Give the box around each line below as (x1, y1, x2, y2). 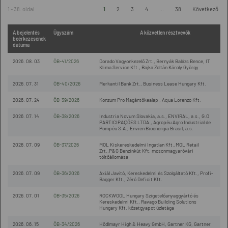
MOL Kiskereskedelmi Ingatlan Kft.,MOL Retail (99, 141, 199, 148)
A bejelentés (13, 30, 40, 36)
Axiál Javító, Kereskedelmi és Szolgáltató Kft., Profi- (99, 170, 213, 176)
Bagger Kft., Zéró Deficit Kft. (99, 176, 162, 182)
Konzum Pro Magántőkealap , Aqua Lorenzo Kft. (99, 97, 201, 103)
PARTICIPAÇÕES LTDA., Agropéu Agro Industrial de (99, 119, 211, 125)
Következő (192, 6, 218, 12)
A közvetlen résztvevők (140, 30, 190, 36)
